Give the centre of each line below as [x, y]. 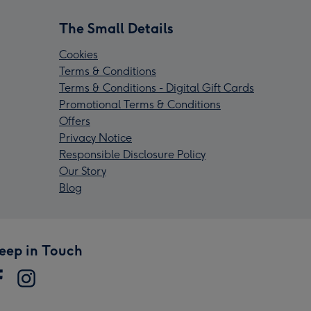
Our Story [83, 171]
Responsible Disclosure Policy [132, 154]
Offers [75, 121]
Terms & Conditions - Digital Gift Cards [157, 87]
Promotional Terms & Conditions [140, 104]
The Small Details [116, 28]
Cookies [78, 54]
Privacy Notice [95, 137]
